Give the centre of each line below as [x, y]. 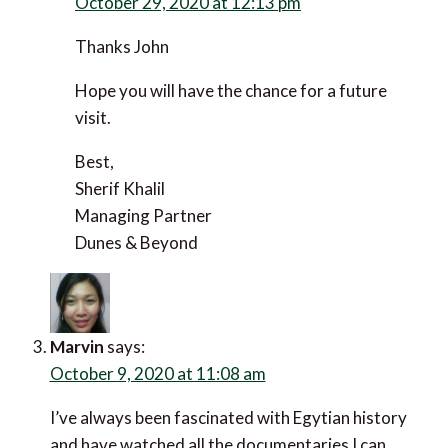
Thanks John [88, 99]
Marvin [123, 377]
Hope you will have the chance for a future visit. [216, 143]
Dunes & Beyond [102, 268]
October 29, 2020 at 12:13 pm [203, 45]
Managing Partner [109, 241]
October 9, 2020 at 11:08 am [182, 399]
